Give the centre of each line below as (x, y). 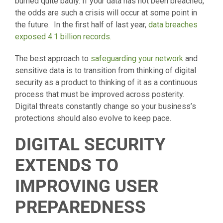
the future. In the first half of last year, (82, 24)
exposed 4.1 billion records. (63, 36)
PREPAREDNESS (80, 207)
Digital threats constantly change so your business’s (106, 106)
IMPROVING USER (87, 186)
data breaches (173, 24)
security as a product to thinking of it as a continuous (106, 82)
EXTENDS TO (67, 165)
